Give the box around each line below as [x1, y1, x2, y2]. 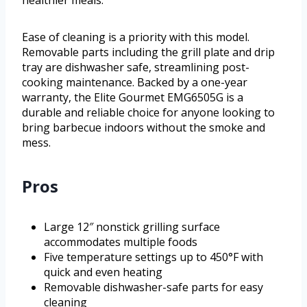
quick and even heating [44, 264, 162, 280]
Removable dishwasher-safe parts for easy [44, 279, 263, 295]
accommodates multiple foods [44, 234, 197, 249]
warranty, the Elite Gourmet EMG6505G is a [22, 89, 243, 105]
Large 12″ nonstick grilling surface [44, 219, 220, 234]
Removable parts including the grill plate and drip [22, 44, 275, 60]
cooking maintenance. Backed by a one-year [22, 74, 247, 90]
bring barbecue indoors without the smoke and [22, 119, 265, 135]
